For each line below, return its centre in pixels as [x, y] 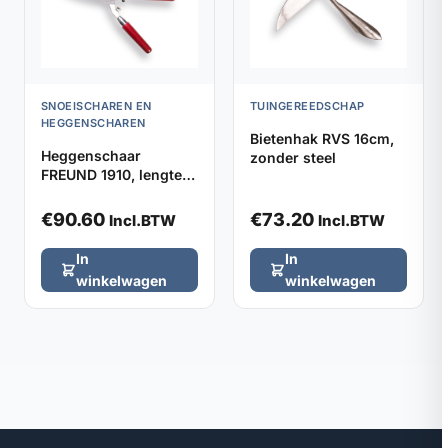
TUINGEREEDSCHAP [307, 106]
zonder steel [293, 158]
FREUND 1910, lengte [111, 175]
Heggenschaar [91, 156]
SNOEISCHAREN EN [96, 106]
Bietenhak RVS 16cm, [322, 139]
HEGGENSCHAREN [93, 123]
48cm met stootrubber [119, 194]
